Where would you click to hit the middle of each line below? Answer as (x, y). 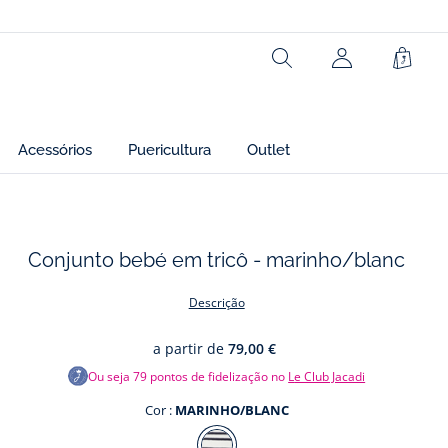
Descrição (216, 302)
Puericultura (169, 150)
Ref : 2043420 (114, 41)
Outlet (268, 150)
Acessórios (55, 150)
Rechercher (324, 67)
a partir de (189, 348)
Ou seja (111, 376)
